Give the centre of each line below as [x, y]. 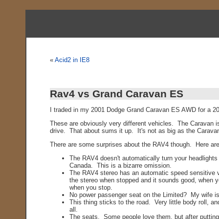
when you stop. [91, 187]
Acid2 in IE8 [72, 60]
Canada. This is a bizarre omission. [120, 165]
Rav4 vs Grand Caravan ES [116, 94]
